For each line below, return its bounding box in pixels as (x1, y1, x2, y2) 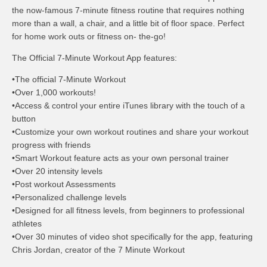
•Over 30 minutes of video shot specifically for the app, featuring (12, 232, 253, 241)
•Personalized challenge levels (12, 193, 126, 202)
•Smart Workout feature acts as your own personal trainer (12, 153, 229, 163)
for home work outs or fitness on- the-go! (12, 32, 166, 41)
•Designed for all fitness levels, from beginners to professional (12, 206, 244, 215)
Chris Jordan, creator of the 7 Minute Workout (12, 245, 185, 254)
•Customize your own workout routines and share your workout (12, 127, 249, 136)
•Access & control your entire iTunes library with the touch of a (12, 101, 245, 110)
